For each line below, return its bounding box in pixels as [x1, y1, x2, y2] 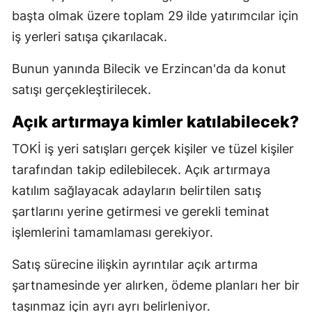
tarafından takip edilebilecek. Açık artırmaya [12, 162, 270, 177]
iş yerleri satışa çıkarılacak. [12, 29, 167, 44]
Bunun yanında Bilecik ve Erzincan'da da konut [12, 61, 286, 76]
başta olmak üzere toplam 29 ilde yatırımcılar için [12, 8, 299, 23]
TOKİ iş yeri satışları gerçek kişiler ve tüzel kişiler [12, 141, 294, 156]
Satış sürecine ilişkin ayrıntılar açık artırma [12, 256, 258, 272]
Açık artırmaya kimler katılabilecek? [12, 111, 299, 132]
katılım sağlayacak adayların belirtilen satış [12, 182, 261, 198]
